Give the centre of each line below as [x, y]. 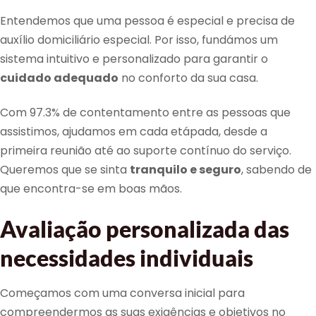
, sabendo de [276, 170]
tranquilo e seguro [186, 170]
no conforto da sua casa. [188, 78]
